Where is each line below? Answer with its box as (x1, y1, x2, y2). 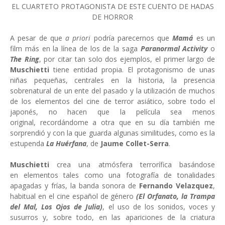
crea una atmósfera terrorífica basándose (57, 160, 215, 169)
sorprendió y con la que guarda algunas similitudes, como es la (10, 128, 215, 138)
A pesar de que (10, 33, 66, 43)
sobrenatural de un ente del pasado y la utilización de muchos (10, 86, 215, 95)
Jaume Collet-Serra (100, 139, 169, 148)
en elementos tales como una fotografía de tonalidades (10, 170, 215, 180)
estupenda (10, 139, 46, 148)
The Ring (10, 54, 39, 64)
